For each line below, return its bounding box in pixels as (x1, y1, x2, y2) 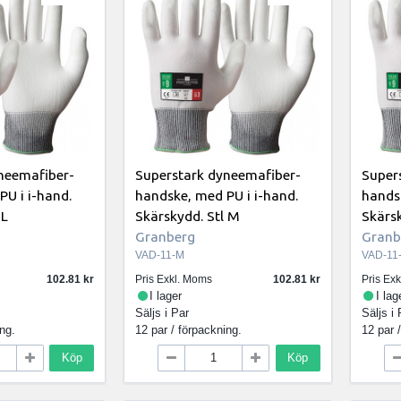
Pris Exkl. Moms (134, 273, 212, 286)
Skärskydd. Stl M (134, 207, 240, 224)
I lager (149, 289, 183, 303)
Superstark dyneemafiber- (134, 166, 301, 183)
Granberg (134, 227, 195, 244)
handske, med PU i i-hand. (134, 186, 298, 203)
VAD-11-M (134, 248, 184, 261)
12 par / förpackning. (134, 323, 242, 337)
